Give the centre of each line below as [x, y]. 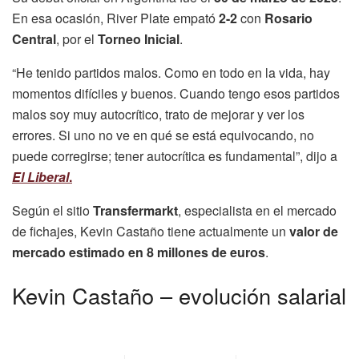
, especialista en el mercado [257, 211]
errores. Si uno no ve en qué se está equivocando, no [163, 135]
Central [34, 39]
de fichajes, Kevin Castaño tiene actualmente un [151, 232]
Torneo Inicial [139, 39]
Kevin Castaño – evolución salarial [179, 295]
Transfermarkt [135, 211]
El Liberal [40, 177]
